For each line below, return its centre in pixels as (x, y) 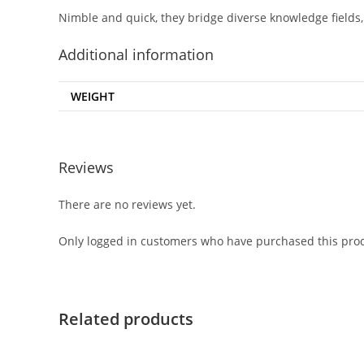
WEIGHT (93, 96)
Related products (126, 318)
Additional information (136, 54)
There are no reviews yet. (127, 204)
